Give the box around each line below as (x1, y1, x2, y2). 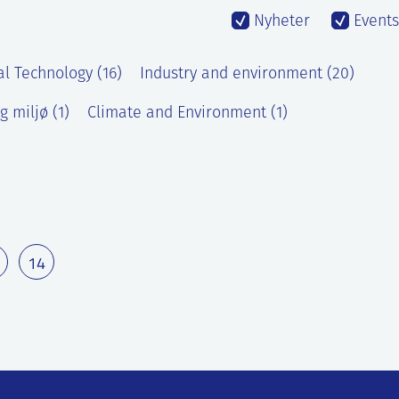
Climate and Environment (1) (87, 104, 288, 122)
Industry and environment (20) (140, 65, 354, 83)
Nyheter (249, 12, 310, 30)
